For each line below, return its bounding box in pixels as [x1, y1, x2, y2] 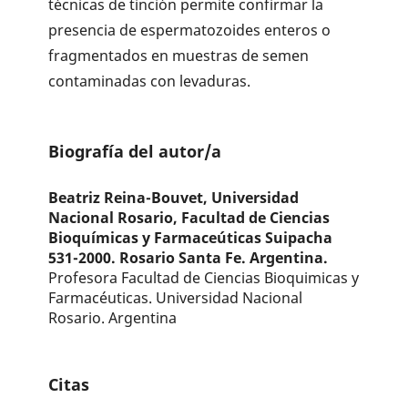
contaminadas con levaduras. [48, 71, 251, 92]
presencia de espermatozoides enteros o [48, 20, 331, 41]
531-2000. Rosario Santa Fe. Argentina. [48, 247, 329, 268]
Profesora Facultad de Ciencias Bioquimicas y [48, 267, 360, 288]
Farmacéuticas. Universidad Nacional [48, 287, 303, 308]
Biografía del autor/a [48, 138, 222, 162]
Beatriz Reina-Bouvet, [48, 187, 212, 208]
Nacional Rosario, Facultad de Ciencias [48, 207, 331, 228]
